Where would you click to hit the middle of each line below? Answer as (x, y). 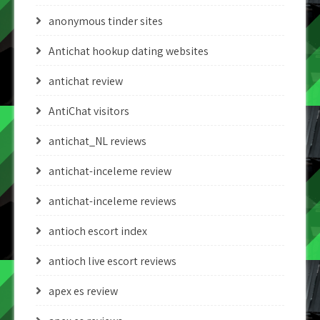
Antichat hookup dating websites (129, 51)
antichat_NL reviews (97, 141)
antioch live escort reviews (112, 261)
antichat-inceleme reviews (112, 201)
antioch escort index (98, 231)
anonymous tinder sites (106, 21)
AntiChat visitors (89, 111)
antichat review (86, 81)
